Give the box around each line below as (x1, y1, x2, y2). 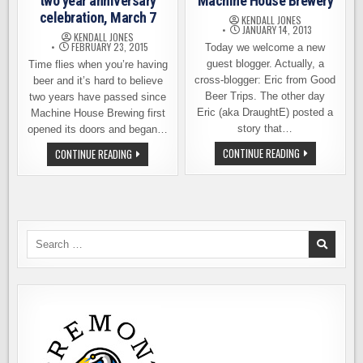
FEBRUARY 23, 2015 (69, 40, 149, 53)
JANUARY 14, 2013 (240, 23, 313, 36)
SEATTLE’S (298, 186, 340, 203)
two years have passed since (29, 91, 167, 103)
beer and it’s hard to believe (32, 75, 163, 87)
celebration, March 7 (39, 9, 156, 26)
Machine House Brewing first (30, 107, 165, 119)
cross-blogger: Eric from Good (194, 74, 336, 86)
